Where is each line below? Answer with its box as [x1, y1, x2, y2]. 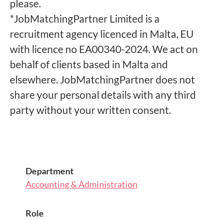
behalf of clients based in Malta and [10, 58, 168, 70]
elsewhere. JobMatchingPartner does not [10, 73, 195, 85]
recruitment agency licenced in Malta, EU [10, 27, 193, 40]
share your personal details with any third [10, 88, 196, 101]
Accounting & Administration [26, 179, 137, 190]
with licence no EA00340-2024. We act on [10, 43, 198, 55]
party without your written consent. [10, 104, 173, 116]
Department [26, 165, 74, 176]
